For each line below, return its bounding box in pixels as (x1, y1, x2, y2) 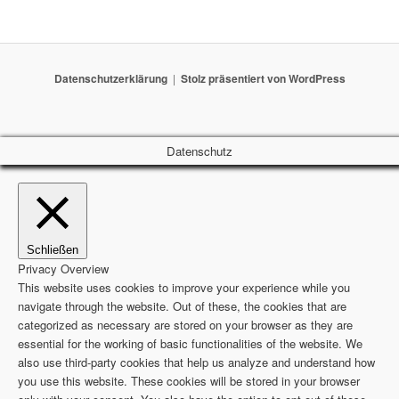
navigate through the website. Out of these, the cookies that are (18, 297, 346, 314)
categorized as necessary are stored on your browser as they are (18, 315, 353, 333)
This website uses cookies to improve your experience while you (18, 278, 350, 296)
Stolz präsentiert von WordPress (180, 70, 346, 87)
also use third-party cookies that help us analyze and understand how (18, 353, 375, 370)
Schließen (27, 242, 78, 256)
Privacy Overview (18, 259, 109, 277)
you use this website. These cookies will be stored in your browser (18, 371, 360, 389)
